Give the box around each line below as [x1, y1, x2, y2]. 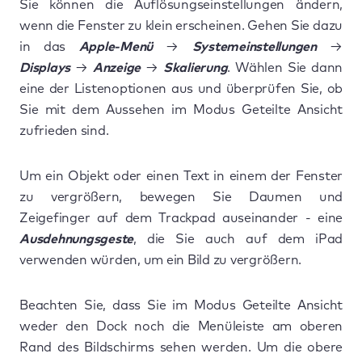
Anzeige [92, 61, 146, 74]
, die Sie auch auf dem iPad [133, 233, 343, 246]
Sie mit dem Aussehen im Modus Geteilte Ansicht [19, 103, 343, 116]
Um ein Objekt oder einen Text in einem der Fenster [19, 170, 343, 183]
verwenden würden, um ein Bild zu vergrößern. [19, 254, 301, 267]
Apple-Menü [78, 40, 154, 53]
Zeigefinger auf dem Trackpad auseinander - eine [19, 212, 343, 225]
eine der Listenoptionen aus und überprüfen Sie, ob [19, 82, 343, 95]
